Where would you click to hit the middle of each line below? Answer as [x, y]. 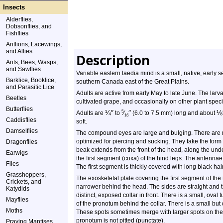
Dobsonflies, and [29, 26]
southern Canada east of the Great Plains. [133, 82]
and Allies [19, 51]
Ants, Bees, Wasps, [32, 62]
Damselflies [22, 131]
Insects [14, 7]
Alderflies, [19, 19]
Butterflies [19, 109]
